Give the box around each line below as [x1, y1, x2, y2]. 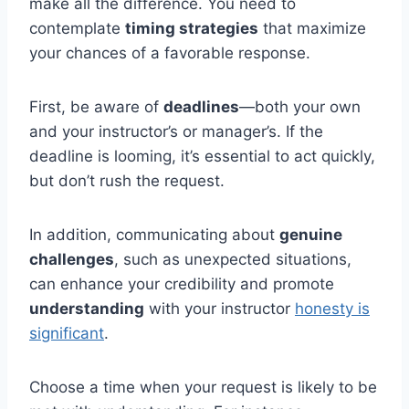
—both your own [239, 98, 361, 117]
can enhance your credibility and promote [29, 275, 334, 294]
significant [29, 324, 104, 343]
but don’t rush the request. [29, 172, 225, 191]
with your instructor [144, 299, 295, 319]
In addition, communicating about [29, 225, 279, 245]
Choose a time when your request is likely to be [29, 378, 377, 397]
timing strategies [125, 19, 258, 38]
